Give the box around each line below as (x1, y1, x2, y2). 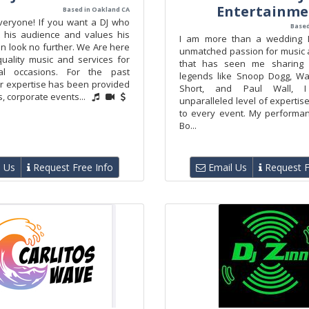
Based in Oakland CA (63, 5, 130, 14)
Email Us (206, 161, 247, 174)
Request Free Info (30, 161, 113, 174)
